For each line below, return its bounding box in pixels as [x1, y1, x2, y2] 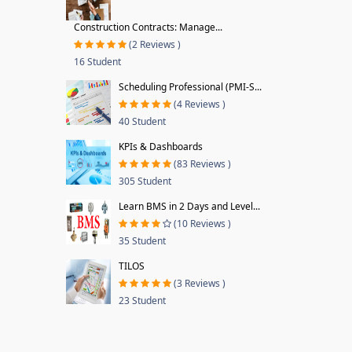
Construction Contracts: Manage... [73, 20, 222, 34]
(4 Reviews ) [173, 97, 225, 111]
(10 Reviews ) [173, 217, 231, 230]
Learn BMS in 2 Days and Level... [118, 200, 260, 213]
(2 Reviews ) [128, 38, 181, 51]
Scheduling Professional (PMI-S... [118, 80, 262, 93]
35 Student [118, 234, 166, 247]
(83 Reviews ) [173, 157, 231, 170]
